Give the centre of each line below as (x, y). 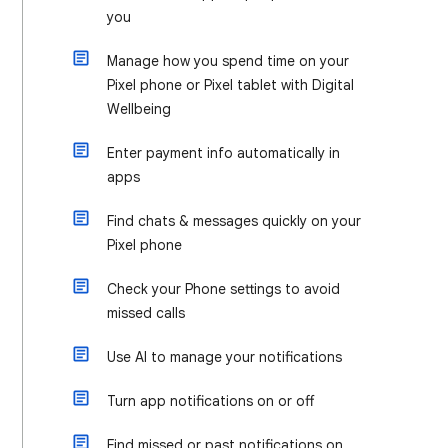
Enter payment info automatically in (223, 153)
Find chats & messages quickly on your (234, 221)
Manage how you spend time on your (228, 61)
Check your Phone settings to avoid (223, 289)
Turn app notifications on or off (210, 401)
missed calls (146, 313)
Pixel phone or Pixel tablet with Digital (230, 85)
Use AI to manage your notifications (224, 357)
